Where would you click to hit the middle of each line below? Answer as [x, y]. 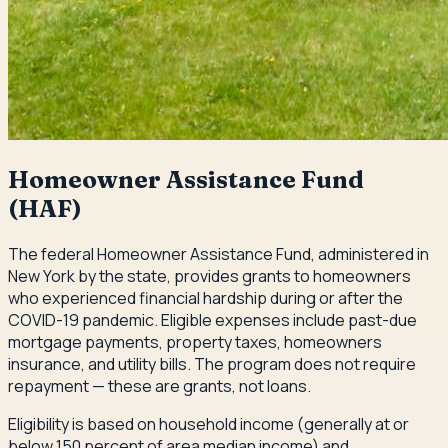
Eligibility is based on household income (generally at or [208, 423]
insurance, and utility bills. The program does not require [212, 363]
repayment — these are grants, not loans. [159, 385]
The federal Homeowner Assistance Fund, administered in [218, 253]
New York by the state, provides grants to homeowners [209, 275]
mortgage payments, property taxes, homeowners [195, 341]
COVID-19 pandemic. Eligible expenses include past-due [212, 319]
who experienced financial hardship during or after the [205, 297]
